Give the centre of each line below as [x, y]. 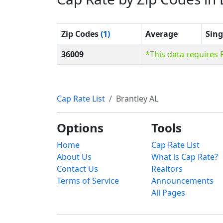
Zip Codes [81, 34]
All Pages [168, 192]
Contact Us [77, 168]
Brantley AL [137, 98]
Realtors [167, 168]
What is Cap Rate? [185, 157]
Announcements [182, 180]
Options [80, 127]
